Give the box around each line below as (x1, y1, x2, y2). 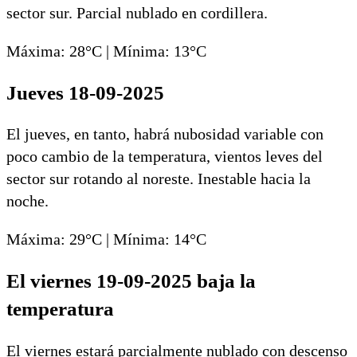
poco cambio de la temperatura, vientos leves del (6, 147, 323, 166)
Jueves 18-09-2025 (6, 81, 164, 104)
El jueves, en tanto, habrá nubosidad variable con (6, 125, 324, 143)
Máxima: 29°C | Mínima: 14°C (6, 230, 206, 249)
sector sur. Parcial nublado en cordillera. (6, 3, 268, 22)
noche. (6, 192, 49, 210)
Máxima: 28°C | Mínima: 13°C (6, 41, 206, 60)
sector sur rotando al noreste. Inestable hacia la (6, 170, 311, 188)
